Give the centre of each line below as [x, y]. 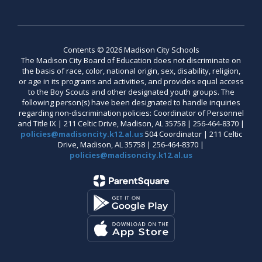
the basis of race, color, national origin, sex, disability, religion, [131, 71]
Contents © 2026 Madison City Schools [131, 50]
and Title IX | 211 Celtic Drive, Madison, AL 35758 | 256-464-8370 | [131, 123]
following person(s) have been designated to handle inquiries [131, 102]
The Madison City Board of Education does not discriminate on [131, 60]
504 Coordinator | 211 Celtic [192, 134]
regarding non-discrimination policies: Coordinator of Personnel [131, 113]
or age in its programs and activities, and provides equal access [131, 81]
